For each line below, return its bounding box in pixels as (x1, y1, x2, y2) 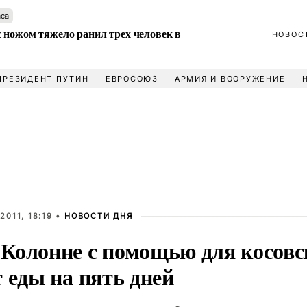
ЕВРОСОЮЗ (105, 74, 158, 84)
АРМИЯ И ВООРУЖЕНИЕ (174, 74, 286, 84)
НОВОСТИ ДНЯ (64, 211, 133, 221)
